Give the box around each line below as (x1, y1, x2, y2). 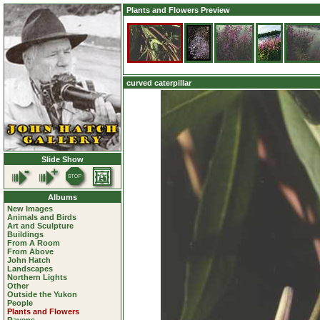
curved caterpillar (126, 79, 191, 87)
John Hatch (7, 256, 51, 264)
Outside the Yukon (7, 290, 77, 299)
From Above (7, 247, 54, 256)
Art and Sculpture (7, 221, 74, 230)
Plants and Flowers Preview (126, 6, 230, 14)
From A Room (7, 239, 60, 247)
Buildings (7, 230, 44, 239)
